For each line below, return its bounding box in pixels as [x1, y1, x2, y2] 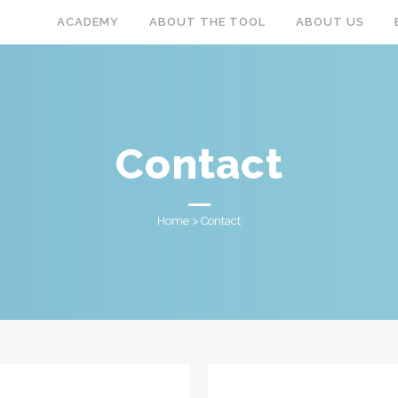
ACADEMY [57, 15, 119, 28]
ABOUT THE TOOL [149, 15, 266, 28]
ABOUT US [296, 15, 364, 28]
